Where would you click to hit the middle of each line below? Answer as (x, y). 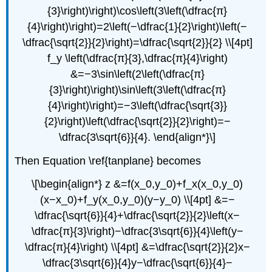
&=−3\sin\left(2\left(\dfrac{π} (137, 74)
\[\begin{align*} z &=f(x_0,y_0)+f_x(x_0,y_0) (137, 184)
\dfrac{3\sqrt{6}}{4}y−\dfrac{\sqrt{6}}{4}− (137, 263)
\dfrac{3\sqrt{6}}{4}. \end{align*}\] (137, 137)
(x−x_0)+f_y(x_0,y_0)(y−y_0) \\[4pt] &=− (137, 200)
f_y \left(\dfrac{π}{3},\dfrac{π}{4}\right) (137, 58)
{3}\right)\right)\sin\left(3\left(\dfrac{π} (137, 90)
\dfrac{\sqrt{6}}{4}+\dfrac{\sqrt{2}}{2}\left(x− (137, 216)
